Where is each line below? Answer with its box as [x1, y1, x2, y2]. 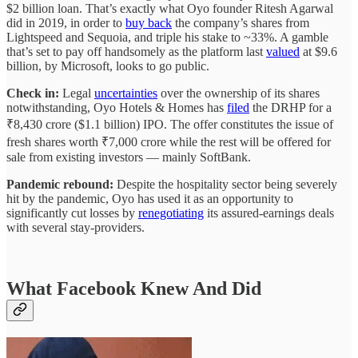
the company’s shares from [172, 15, 309, 30]
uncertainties [94, 86, 157, 100]
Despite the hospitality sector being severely [113, 177, 337, 191]
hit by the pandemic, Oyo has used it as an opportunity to [6, 191, 293, 205]
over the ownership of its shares [157, 86, 320, 100]
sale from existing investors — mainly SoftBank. [6, 149, 251, 164]
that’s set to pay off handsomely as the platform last [6, 44, 266, 58]
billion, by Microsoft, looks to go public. [6, 58, 209, 73]
